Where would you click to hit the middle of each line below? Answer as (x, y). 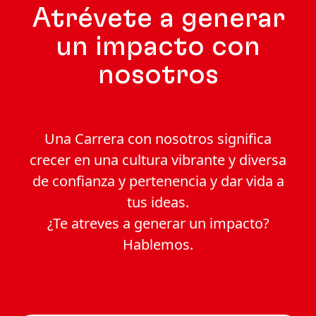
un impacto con (158, 47)
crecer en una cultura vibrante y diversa (158, 160)
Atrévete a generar (158, 19)
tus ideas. (158, 202)
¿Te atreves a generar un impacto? (158, 224)
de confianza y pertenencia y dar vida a (158, 181)
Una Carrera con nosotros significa (158, 139)
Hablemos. (158, 245)
